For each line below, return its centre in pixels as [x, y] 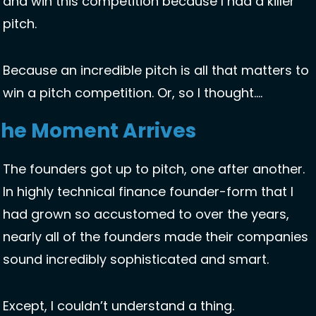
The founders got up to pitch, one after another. [154, 169]
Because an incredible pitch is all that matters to [156, 71]
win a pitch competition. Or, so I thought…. [134, 93]
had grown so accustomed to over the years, [146, 214]
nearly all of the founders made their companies [156, 237]
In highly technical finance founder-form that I [148, 192]
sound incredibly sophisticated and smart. [138, 260]
